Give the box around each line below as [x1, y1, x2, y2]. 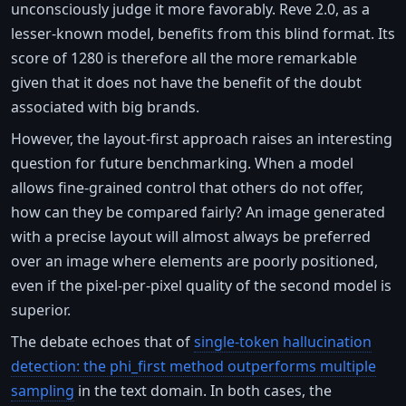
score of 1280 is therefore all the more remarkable [11, 47, 357, 68]
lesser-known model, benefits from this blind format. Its [11, 23, 395, 43]
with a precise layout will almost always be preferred [11, 226, 371, 246]
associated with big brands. [11, 96, 199, 117]
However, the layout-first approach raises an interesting [11, 128, 392, 149]
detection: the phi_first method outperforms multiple [11, 355, 376, 376]
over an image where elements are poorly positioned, [11, 250, 378, 271]
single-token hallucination [194, 331, 372, 352]
